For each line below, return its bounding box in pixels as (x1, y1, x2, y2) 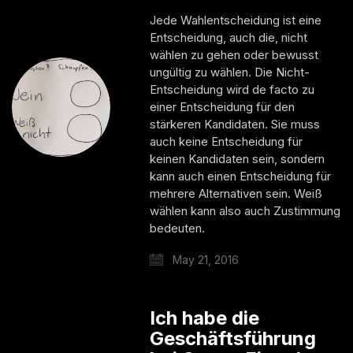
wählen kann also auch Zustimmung (150, 203, 341, 218)
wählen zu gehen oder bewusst (150, 46, 319, 62)
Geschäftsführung (150, 326, 317, 350)
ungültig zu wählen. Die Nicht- (150, 64, 310, 80)
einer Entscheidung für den (150, 98, 295, 114)
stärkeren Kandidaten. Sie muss (150, 116, 321, 132)
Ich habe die (150, 306, 260, 329)
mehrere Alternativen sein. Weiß (150, 185, 323, 201)
